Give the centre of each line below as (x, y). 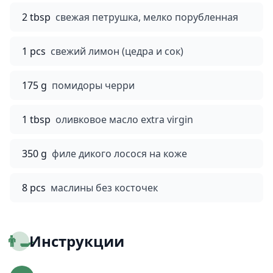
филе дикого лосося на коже (119, 154)
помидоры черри (93, 85)
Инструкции (77, 241)
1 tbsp (36, 119)
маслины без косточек (104, 188)
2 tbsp (36, 17)
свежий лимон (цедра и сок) (117, 51)
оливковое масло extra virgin (124, 119)
